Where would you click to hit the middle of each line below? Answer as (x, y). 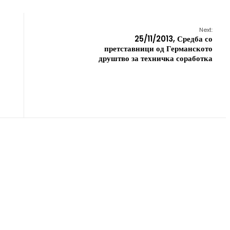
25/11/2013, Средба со (174, 39)
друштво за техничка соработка (156, 58)
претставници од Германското (158, 49)
